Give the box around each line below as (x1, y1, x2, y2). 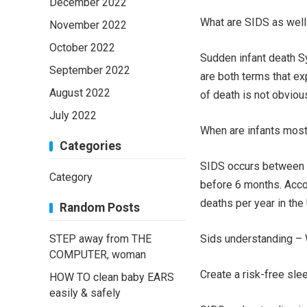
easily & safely (49, 286, 121, 299)
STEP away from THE (49, 232, 151, 245)
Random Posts (60, 201, 140, 214)
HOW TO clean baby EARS (49, 271, 174, 284)
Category (49, 171, 93, 184)
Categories (60, 139, 121, 153)
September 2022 (49, 64, 130, 77)
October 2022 (49, 41, 115, 54)
